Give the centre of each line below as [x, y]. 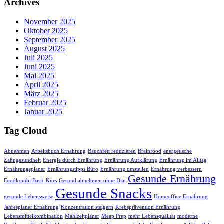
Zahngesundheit [22, 160]
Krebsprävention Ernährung [148, 207]
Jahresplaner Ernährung [31, 207]
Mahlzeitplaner [82, 216]
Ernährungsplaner [25, 169]
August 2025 [44, 48]
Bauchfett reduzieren [112, 151]
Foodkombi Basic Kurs [30, 181]
